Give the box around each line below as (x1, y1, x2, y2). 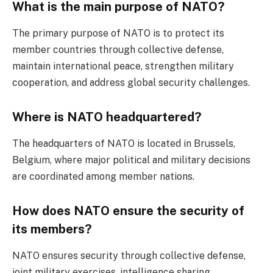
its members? (12, 221, 92, 236)
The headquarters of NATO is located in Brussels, (12, 138, 235, 150)
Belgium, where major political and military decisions (12, 154, 250, 166)
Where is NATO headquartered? (12, 109, 202, 124)
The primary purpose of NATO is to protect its (12, 27, 224, 40)
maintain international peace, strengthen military (12, 60, 234, 73)
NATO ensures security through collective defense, (12, 250, 246, 262)
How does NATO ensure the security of (12, 203, 244, 218)
